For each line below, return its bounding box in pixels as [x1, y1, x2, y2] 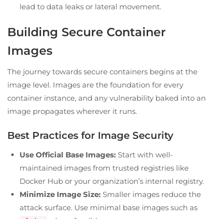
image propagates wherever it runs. [7, 106, 137, 116]
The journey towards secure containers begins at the [7, 66, 197, 76]
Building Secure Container [7, 24, 166, 39]
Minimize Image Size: [20, 189, 101, 199]
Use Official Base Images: [20, 150, 116, 159]
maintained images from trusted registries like [20, 163, 189, 173]
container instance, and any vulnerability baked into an [7, 93, 206, 103]
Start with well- [116, 150, 173, 159]
